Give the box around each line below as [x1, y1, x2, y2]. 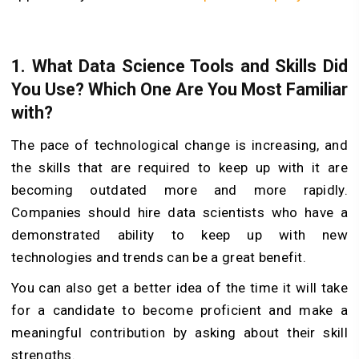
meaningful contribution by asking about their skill [11, 325, 348, 341]
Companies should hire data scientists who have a [11, 204, 348, 221]
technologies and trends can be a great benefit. [11, 249, 307, 266]
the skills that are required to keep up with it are [11, 159, 348, 176]
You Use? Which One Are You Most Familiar [11, 79, 348, 100]
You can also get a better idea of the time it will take [11, 280, 348, 296]
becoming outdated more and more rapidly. [11, 182, 348, 199]
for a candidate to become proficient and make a [11, 302, 348, 319]
